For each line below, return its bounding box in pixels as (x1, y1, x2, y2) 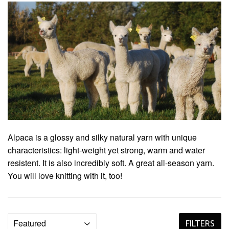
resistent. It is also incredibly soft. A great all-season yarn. (8, 157, 214, 169)
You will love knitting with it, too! (8, 170, 124, 182)
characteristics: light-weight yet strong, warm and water (8, 144, 205, 156)
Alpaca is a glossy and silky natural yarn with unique (8, 131, 197, 144)
